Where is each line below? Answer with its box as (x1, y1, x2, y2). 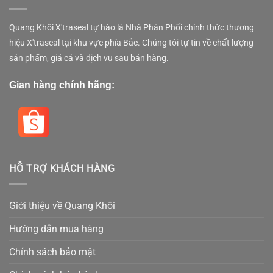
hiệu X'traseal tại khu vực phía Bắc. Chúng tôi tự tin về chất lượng (9, 37, 253, 48)
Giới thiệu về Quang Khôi (9, 199, 115, 211)
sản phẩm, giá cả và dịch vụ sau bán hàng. (9, 52, 171, 63)
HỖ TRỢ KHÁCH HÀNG (9, 163, 115, 175)
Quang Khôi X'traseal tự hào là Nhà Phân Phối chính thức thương (9, 22, 254, 33)
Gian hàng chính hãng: (9, 80, 115, 91)
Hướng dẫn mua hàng (9, 222, 104, 235)
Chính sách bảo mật (9, 246, 96, 258)
